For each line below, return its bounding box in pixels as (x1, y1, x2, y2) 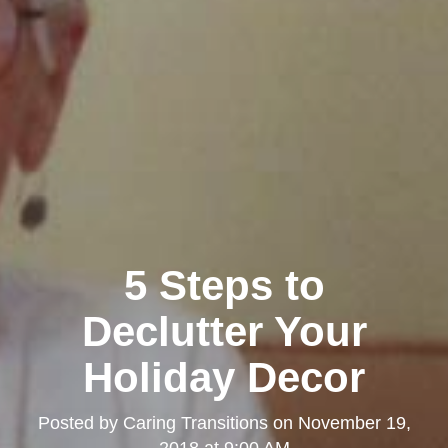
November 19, (297, 413, 411, 434)
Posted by (37, 413, 123, 434)
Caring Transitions (122, 413, 268, 434)
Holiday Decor (83, 354, 365, 402)
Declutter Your (81, 308, 367, 356)
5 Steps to (123, 262, 325, 310)
